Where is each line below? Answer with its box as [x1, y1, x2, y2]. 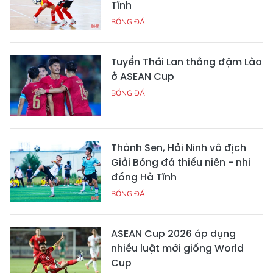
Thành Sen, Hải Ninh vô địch [111, 140, 246, 155]
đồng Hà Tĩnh [111, 169, 177, 184]
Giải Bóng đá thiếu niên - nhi [111, 155, 250, 169]
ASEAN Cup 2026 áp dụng [111, 226, 236, 241]
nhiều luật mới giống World [111, 241, 244, 255]
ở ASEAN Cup [111, 69, 174, 83]
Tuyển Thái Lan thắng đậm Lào [111, 54, 262, 69]
